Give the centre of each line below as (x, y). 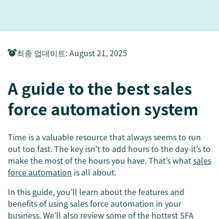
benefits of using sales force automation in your (95, 203)
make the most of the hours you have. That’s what (100, 160)
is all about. (94, 172)
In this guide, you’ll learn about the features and (96, 192)
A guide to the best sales (100, 88)
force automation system (103, 109)
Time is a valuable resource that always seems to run (104, 137)
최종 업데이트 (41, 53)
